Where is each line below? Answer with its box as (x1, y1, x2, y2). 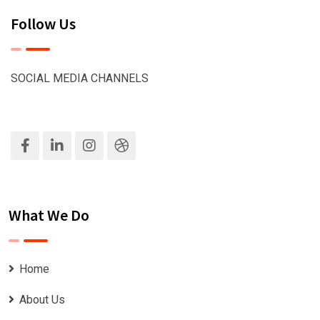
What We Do (9, 205, 89, 226)
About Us (19, 293, 65, 307)
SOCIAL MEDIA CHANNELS (11, 71, 149, 86)
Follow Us (11, 14, 76, 34)
